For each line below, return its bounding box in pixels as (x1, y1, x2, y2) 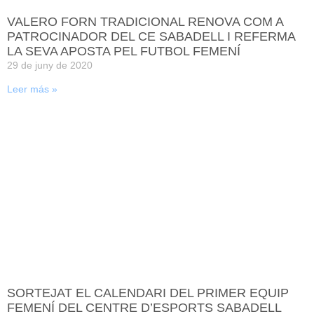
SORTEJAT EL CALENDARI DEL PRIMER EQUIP (7, 285, 289, 300)
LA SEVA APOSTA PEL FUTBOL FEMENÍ (7, 43, 240, 58)
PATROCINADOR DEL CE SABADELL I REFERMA (7, 29, 295, 43)
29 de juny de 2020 (7, 59, 93, 71)
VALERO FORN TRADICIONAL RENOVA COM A (7, 14, 283, 29)
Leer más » (7, 83, 57, 95)
